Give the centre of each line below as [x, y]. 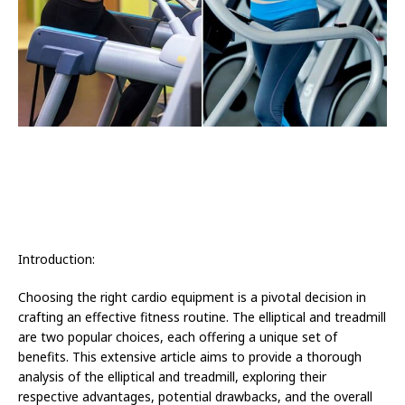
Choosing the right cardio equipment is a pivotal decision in [192, 297]
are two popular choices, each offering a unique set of [178, 337]
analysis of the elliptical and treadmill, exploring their [172, 377]
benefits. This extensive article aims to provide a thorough [190, 357]
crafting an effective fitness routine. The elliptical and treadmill [202, 317]
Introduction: [57, 259]
